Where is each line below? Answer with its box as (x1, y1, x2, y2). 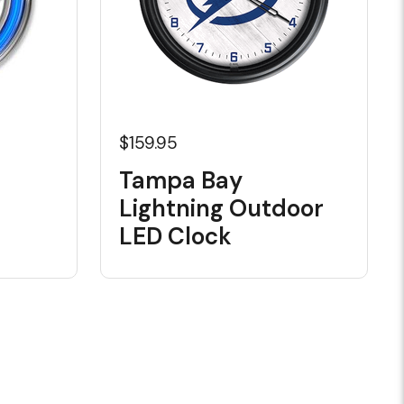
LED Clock (118, 221, 232, 252)
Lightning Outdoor (118, 193, 324, 224)
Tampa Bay (118, 165, 243, 196)
